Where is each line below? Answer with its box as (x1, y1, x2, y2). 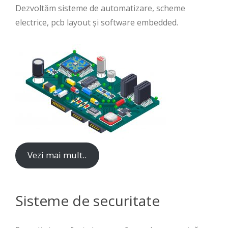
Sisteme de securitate (15, 190, 160, 210)
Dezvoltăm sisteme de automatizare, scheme (15, 3, 185, 14)
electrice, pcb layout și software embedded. (15, 17, 178, 28)
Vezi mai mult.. (27, 149, 87, 161)
